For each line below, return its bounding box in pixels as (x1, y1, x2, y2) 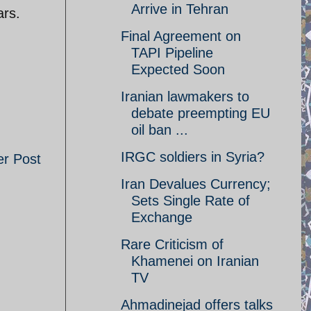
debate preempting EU (131, 106, 270, 121)
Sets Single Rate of (131, 193, 250, 208)
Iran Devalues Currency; (121, 176, 271, 192)
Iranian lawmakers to (121, 89, 249, 104)
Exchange (131, 210, 192, 225)
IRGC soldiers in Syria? (121, 149, 264, 165)
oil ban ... (131, 122, 188, 137)
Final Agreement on (121, 28, 241, 44)
